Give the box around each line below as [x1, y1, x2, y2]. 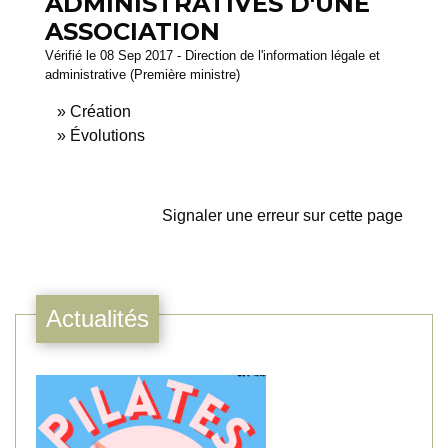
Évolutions [70, 127, 145, 145]
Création [70, 103, 131, 121]
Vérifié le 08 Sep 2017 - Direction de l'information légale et [45, 48, 380, 64]
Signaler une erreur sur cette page [162, 207, 403, 225]
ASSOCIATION [45, 17, 220, 47]
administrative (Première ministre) [45, 67, 240, 83]
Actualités [46, 305, 149, 333]
